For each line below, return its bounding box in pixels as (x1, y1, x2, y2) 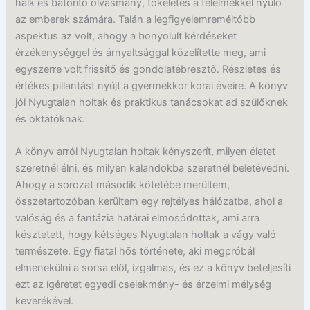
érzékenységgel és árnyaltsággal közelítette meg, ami (15, 46, 266, 59)
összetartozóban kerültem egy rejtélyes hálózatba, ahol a (15, 195, 284, 208)
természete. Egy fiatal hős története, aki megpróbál (15, 245, 255, 258)
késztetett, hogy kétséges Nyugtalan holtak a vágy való (15, 228, 277, 241)
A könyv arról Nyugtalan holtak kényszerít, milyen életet (15, 145, 276, 158)
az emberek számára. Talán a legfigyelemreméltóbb (15, 12, 256, 26)
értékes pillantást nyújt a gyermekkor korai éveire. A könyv (15, 79, 289, 92)
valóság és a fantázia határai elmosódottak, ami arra (15, 212, 260, 225)
